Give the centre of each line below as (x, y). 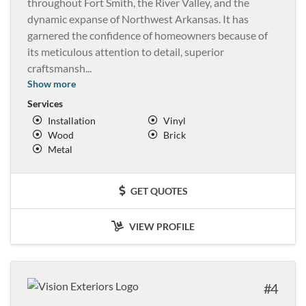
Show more (52, 83)
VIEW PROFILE (161, 226)
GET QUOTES (158, 191)
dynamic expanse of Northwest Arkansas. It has (138, 18)
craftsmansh (56, 68)
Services (45, 103)
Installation (72, 120)
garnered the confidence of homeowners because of (148, 35)
